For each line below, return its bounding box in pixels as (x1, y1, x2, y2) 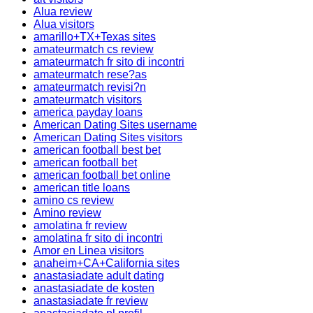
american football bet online (34, 169, 170, 181)
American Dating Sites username (34, 119, 197, 131)
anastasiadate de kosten (34, 282, 154, 294)
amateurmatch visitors (34, 94, 142, 105)
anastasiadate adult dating (34, 270, 164, 282)
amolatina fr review (34, 219, 127, 231)
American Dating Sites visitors (34, 131, 182, 143)
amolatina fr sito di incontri (34, 232, 163, 244)
